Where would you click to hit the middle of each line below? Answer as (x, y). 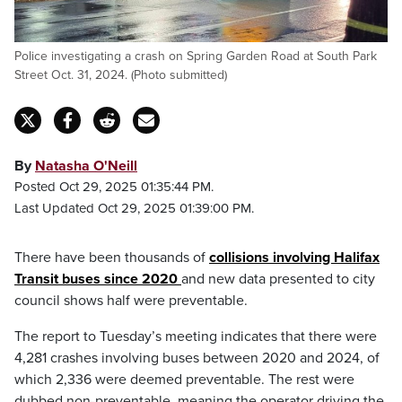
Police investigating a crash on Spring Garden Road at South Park (196, 56)
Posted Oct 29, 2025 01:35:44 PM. (114, 187)
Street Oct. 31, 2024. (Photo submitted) (121, 75)
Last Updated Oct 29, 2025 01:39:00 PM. (134, 208)
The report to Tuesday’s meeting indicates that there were (196, 336)
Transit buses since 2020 (98, 279)
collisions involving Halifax (294, 258)
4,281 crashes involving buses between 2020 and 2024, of (197, 358)
